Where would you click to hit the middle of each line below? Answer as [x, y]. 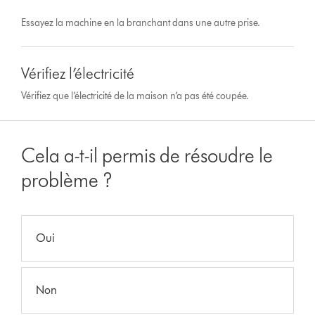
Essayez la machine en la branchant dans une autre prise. [141, 23]
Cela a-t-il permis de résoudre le [147, 156]
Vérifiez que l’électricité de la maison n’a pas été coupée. [135, 96]
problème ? [67, 180]
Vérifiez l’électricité [78, 74]
